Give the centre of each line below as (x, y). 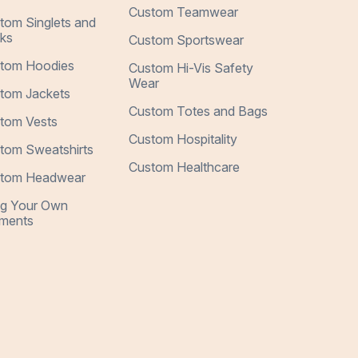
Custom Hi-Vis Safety (191, 68)
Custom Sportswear (187, 40)
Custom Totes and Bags (199, 111)
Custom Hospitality (183, 139)
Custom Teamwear (184, 12)
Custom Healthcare (185, 167)
